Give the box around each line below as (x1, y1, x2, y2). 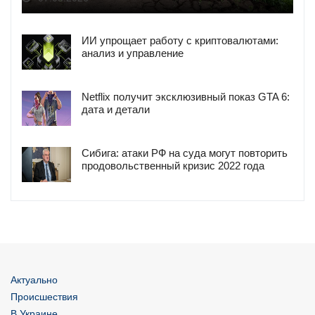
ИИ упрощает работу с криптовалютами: (82, 34, 278, 46)
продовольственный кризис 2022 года (82, 159, 264, 172)
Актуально (11, 274, 58, 285)
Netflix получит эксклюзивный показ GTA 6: (82, 90, 290, 103)
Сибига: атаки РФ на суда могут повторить (82, 146, 288, 159)
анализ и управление (82, 46, 184, 59)
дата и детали (82, 103, 150, 115)
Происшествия (11, 290, 78, 302)
